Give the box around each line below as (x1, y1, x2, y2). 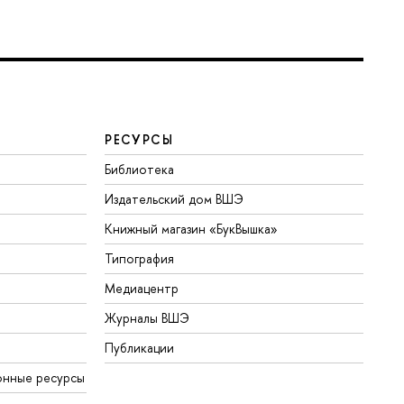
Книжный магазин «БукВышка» (105, 220, 279, 238)
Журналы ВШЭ (105, 309, 190, 327)
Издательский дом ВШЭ (105, 190, 244, 208)
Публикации (105, 339, 175, 357)
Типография (105, 250, 175, 268)
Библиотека (105, 161, 175, 179)
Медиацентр (105, 280, 179, 298)
